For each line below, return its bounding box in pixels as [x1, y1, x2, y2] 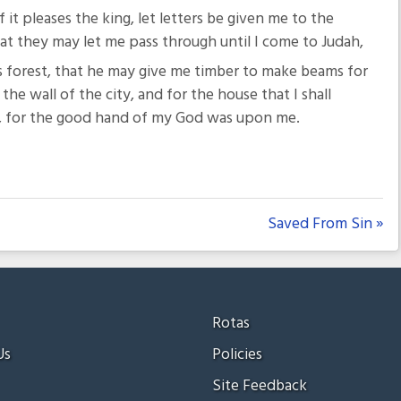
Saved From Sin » [267, 211, 383, 238]
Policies [211, 341, 262, 368]
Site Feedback [211, 372, 307, 399]
